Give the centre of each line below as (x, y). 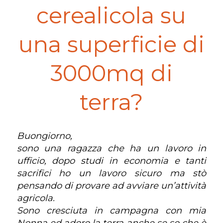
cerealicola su (111, 15)
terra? (111, 102)
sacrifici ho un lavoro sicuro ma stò (111, 173)
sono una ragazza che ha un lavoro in (111, 148)
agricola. (36, 198)
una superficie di (111, 44)
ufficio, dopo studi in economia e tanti (111, 161)
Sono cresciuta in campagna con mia (111, 211)
